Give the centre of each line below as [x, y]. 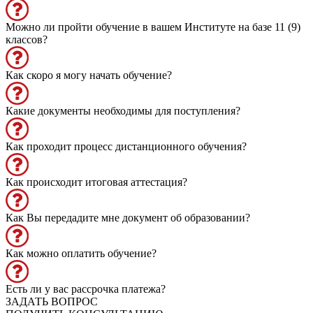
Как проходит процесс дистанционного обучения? [126, 146]
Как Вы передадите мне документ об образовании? [128, 217]
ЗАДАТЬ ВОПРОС [52, 301]
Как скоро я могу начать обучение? [89, 75]
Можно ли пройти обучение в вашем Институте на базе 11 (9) [153, 27]
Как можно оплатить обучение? [81, 253]
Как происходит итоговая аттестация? [96, 182]
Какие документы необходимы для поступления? [123, 110]
